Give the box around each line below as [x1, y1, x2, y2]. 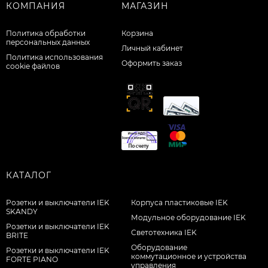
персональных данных [6, 38, 90, 47]
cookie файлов [6, 62, 60, 71]
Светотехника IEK [131, 228, 197, 237]
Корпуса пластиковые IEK [131, 198, 229, 208]
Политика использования [6, 53, 103, 62]
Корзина [121, 29, 153, 38]
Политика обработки [6, 29, 86, 38]
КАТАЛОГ [6, 170, 51, 181]
